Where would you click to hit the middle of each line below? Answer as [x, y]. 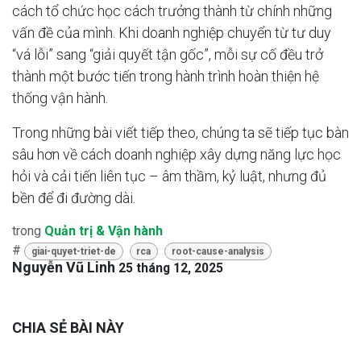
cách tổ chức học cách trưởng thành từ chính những [172, 11]
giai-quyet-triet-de [73, 252]
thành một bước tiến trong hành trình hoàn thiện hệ [166, 77]
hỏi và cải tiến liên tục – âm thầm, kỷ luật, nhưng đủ [169, 176]
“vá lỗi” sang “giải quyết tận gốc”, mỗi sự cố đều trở [168, 55]
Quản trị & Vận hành [104, 231]
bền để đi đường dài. [74, 198]
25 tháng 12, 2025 [171, 268]
